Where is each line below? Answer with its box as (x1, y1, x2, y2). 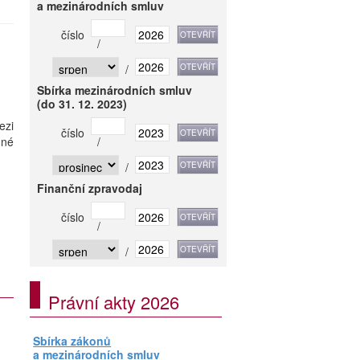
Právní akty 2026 (48, 289, 179, 314)
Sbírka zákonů (33, 333, 112, 349)
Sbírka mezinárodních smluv (37, 82, 193, 98)
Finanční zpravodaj (37, 180, 143, 196)
